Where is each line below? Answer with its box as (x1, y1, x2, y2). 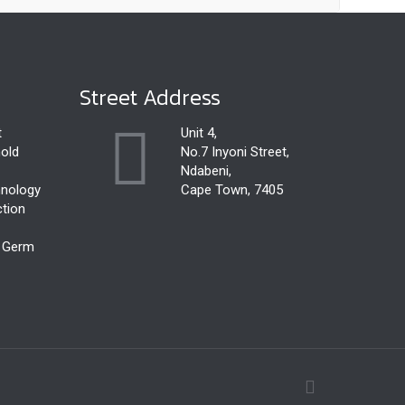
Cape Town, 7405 (181, 182, 283, 198)
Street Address (80, 81, 221, 113)
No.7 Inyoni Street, (181, 144, 289, 160)
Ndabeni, (181, 163, 231, 179)
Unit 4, (181, 125, 217, 141)
